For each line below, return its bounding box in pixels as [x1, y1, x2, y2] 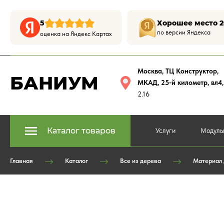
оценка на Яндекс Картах [40, 30, 112, 37]
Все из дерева [120, 157, 161, 165]
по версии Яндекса [157, 28, 210, 36]
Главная [10, 157, 33, 165]
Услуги [155, 126, 175, 134]
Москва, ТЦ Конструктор [137, 67, 217, 75]
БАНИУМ [10, 71, 98, 94]
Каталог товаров [47, 126, 115, 135]
